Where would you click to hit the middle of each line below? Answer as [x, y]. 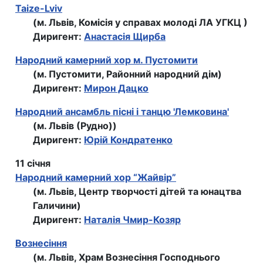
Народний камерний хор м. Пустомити [107, 60]
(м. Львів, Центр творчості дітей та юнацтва [137, 192]
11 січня [33, 163]
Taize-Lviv [39, 9]
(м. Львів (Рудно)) [75, 126]
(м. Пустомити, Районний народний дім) [127, 74]
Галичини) [57, 206]
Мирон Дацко [116, 88]
